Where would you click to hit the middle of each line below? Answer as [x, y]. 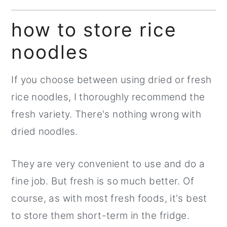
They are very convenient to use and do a [108, 164]
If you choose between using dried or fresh [111, 80]
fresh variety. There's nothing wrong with [106, 115]
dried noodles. [46, 132]
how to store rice [94, 30]
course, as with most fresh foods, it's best [109, 199]
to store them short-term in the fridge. [101, 216]
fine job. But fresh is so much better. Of [103, 181]
